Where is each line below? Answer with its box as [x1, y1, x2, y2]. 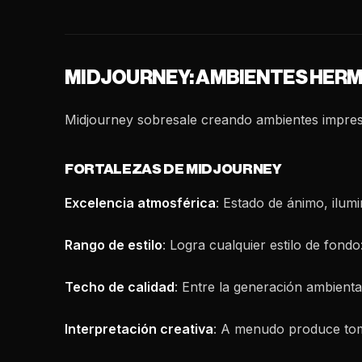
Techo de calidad [65, 279, 175, 295]
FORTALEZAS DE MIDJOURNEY [65, 162, 282, 176]
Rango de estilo [65, 237, 162, 253]
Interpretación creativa [65, 321, 213, 337]
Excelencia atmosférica [65, 195, 216, 211]
